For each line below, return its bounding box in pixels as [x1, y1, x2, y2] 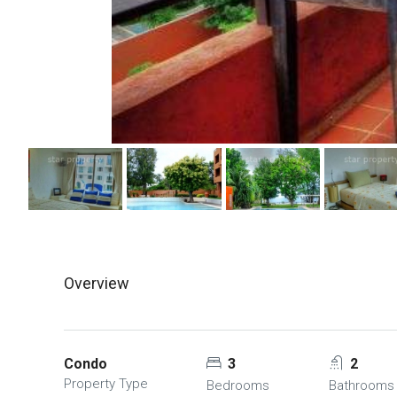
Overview [64, 274, 129, 292]
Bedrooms [206, 378, 270, 393]
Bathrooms [328, 378, 394, 393]
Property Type [64, 376, 148, 392]
